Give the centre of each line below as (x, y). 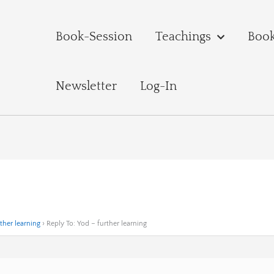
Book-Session (94, 37)
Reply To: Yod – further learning (97, 224)
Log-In (158, 86)
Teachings (183, 37)
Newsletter (86, 86)
